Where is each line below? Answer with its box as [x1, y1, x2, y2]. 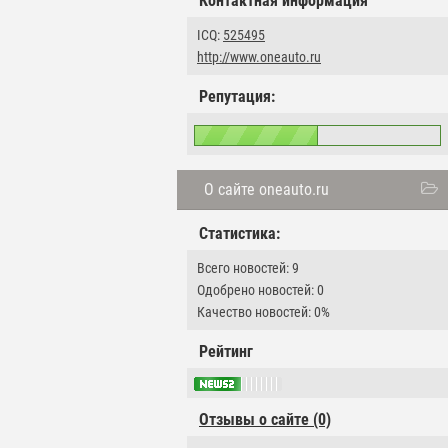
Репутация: [199, 87, 275, 106]
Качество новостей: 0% [197, 304, 330, 320]
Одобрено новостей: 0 [197, 282, 324, 298]
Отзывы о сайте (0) [199, 410, 331, 430]
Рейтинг [199, 342, 253, 361]
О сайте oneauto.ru [204, 180, 329, 199]
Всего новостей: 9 [197, 260, 299, 276]
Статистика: [199, 224, 280, 243]
